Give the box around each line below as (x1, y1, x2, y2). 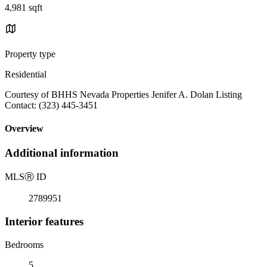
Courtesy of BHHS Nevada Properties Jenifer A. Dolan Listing (5, 89, 242, 100)
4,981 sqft (5, 2, 42, 13)
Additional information (5, 147, 119, 160)
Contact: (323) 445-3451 (5, 100, 98, 110)
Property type (5, 48, 55, 59)
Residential (5, 69, 46, 79)
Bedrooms (5, 239, 44, 250)
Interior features (5, 215, 83, 228)
